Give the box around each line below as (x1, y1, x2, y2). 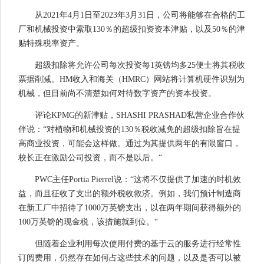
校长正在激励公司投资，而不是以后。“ (18, 153, 162, 163)
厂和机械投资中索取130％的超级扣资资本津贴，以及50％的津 (18, 25, 245, 34)
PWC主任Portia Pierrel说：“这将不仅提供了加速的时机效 (35, 175, 241, 184)
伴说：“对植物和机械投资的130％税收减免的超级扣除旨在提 (18, 125, 240, 134)
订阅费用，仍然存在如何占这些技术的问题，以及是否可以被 (18, 253, 241, 263)
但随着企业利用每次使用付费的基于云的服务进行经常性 (35, 239, 241, 249)
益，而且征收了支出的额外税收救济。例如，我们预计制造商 (18, 189, 241, 199)
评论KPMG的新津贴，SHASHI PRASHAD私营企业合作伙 (35, 111, 245, 120)
